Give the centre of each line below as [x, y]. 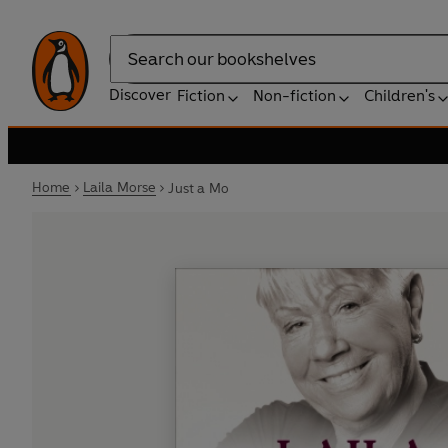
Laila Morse [119, 187]
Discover [140, 94]
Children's [399, 95]
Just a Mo [198, 188]
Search [134, 69]
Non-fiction [294, 95]
